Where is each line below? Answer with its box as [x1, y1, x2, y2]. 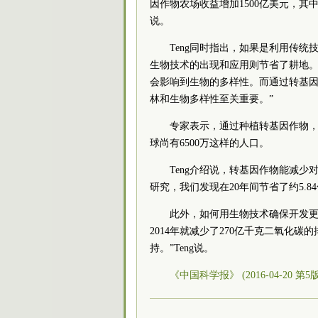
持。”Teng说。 [150, 243, 214, 253]
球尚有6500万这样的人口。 [150, 138, 269, 148]
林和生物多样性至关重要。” [150, 94, 273, 104]
